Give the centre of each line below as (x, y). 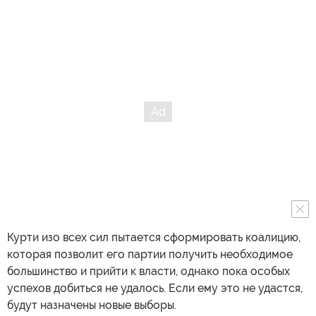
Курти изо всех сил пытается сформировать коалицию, (154, 237)
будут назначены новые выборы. (92, 305)
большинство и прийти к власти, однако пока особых (148, 271)
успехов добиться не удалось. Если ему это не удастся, (155, 288)
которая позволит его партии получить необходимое (150, 254)
